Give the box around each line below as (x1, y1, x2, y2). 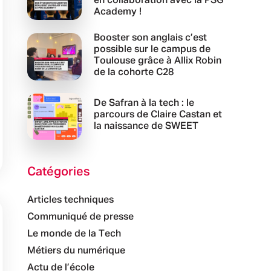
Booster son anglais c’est (93, 33, 207, 43)
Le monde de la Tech (27, 229, 121, 240)
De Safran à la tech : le (93, 99, 194, 109)
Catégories (27, 166, 90, 178)
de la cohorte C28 (93, 67, 174, 77)
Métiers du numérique (27, 246, 125, 256)
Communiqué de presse (27, 212, 134, 223)
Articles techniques (27, 195, 114, 206)
